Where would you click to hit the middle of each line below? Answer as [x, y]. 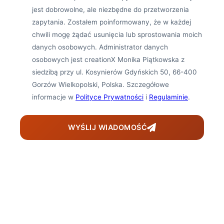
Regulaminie [168, 97]
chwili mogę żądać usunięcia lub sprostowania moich [117, 34]
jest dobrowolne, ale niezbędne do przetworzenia [110, 9]
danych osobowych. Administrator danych [100, 47]
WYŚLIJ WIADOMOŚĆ [108, 127]
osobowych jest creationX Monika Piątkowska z [108, 59]
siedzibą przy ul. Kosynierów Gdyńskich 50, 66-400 [114, 72]
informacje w [54, 97]
